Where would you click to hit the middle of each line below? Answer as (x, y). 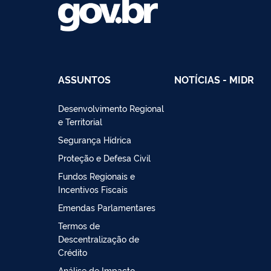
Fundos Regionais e (96, 175)
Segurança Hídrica (95, 139)
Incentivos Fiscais (93, 189)
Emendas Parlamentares (107, 207)
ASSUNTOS (84, 79)
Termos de (79, 225)
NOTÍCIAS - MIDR (214, 79)
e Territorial (80, 121)
